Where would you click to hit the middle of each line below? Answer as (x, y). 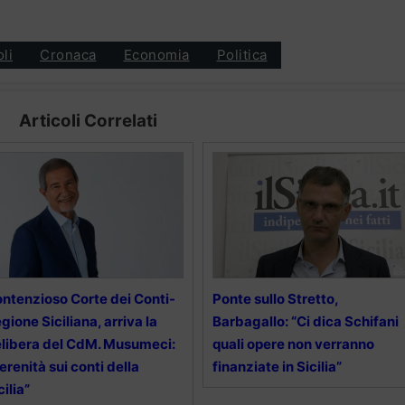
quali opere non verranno (293, 344)
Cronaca (68, 55)
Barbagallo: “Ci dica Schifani (305, 321)
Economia (156, 55)
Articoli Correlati (88, 120)
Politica (242, 55)
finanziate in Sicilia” (277, 366)
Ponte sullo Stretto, (275, 298)
